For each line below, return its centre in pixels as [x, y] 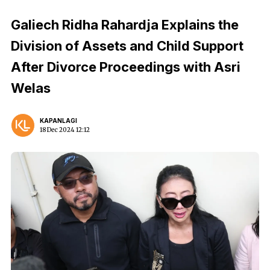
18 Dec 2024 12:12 [65, 130]
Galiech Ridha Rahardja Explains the [125, 25]
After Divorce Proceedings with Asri [126, 67]
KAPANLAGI [58, 121]
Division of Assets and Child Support [127, 46]
